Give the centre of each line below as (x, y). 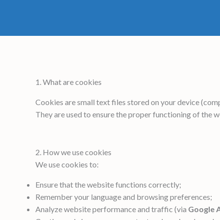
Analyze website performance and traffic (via (112, 209)
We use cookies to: (67, 164)
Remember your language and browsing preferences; (124, 196)
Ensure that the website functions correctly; (108, 184)
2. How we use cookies (73, 152)
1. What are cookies (69, 82)
